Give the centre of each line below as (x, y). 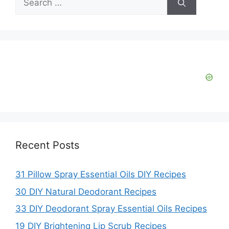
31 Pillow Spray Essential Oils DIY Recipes (101, 175)
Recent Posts (47, 145)
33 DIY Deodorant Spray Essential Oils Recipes (111, 209)
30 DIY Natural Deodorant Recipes (86, 191)
